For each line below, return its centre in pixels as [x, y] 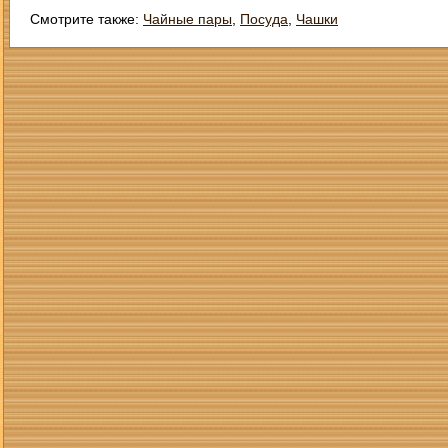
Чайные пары [187, 19]
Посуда [264, 19]
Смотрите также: [86, 19]
